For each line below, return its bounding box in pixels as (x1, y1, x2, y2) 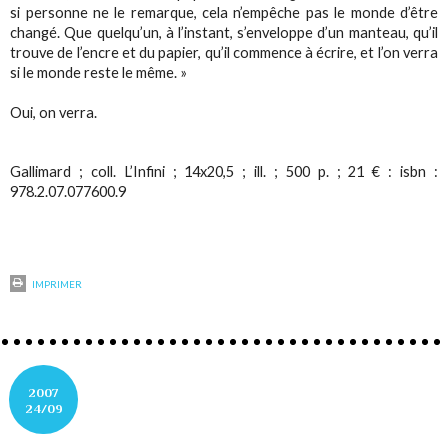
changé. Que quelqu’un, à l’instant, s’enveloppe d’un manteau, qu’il (10, 24, 438, 42)
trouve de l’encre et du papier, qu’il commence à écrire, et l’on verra (10, 44, 438, 62)
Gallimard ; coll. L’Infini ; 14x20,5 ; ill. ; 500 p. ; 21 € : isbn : (10, 163, 438, 181)
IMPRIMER (30, 278, 83, 291)
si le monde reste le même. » (10, 64, 188, 82)
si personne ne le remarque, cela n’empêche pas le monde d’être (10, 4, 438, 22)
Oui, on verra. (10, 104, 98, 122)
